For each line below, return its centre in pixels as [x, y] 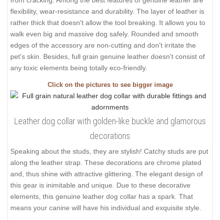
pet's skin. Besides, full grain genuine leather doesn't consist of [108, 56]
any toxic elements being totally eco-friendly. [79, 68]
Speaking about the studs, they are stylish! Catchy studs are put [109, 151]
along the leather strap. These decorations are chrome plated [106, 163]
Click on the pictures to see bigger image [110, 85]
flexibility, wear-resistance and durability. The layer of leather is [107, 11]
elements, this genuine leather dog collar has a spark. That [102, 197]
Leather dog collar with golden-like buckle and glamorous [110, 121]
